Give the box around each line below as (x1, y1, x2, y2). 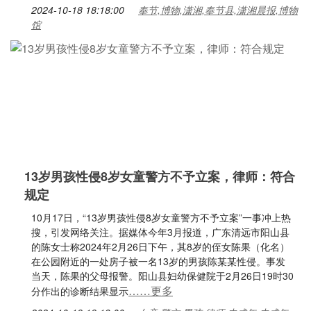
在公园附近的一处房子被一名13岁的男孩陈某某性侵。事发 (31, 254, 285, 268)
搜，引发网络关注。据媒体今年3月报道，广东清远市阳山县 (31, 225, 289, 239)
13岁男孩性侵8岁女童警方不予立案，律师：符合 (24, 167, 295, 185)
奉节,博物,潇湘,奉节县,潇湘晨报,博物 (138, 3, 298, 17)
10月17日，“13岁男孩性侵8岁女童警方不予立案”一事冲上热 (31, 210, 291, 224)
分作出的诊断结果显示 (31, 284, 128, 298)
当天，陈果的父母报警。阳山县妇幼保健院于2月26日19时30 (31, 269, 294, 283)
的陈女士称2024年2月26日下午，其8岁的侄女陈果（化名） (31, 239, 289, 253)
